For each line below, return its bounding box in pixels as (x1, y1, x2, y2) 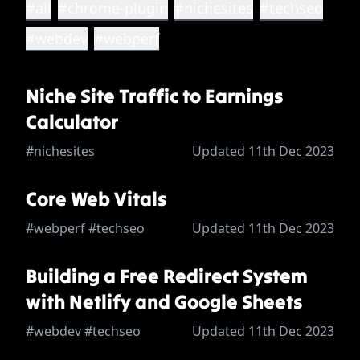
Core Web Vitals (26, 186, 166, 212)
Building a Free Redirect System (26, 264, 308, 289)
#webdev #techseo (26, 322, 141, 341)
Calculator (26, 109, 118, 135)
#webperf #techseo (26, 219, 145, 238)
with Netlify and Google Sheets (26, 289, 302, 315)
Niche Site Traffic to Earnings (26, 84, 283, 109)
